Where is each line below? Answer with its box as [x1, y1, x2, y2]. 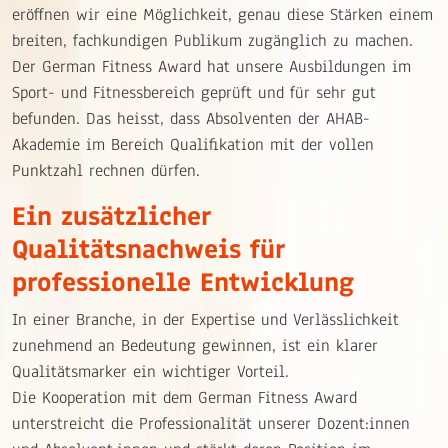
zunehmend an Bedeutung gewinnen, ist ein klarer [12, 334, 378, 358]
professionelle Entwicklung [12, 264, 354, 301]
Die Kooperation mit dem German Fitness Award [12, 386, 357, 410]
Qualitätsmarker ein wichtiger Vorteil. [12, 360, 289, 384]
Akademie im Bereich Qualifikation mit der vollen [12, 133, 374, 157]
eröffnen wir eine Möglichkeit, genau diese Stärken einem [12, 3, 433, 27]
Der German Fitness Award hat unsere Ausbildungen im [12, 55, 411, 79]
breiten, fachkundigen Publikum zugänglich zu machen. [12, 29, 413, 53]
